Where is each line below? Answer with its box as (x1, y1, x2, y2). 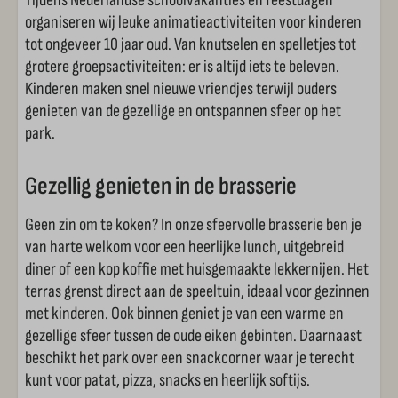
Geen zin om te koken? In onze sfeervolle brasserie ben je (25, 214, 362, 235)
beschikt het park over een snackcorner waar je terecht (25, 347, 354, 369)
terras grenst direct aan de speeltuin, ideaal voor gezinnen (25, 281, 370, 302)
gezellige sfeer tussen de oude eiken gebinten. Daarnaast (25, 325, 362, 346)
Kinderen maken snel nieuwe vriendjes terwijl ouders (25, 78, 337, 99)
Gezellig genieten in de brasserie (25, 171, 297, 201)
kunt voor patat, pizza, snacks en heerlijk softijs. (25, 370, 313, 391)
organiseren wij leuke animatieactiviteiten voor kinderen (25, 12, 362, 33)
